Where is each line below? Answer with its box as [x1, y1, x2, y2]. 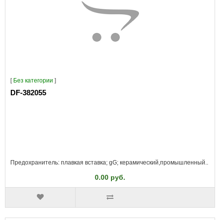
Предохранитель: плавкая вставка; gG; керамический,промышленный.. [10, 159, 208, 166]
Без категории [13, 77, 53, 84]
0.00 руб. [95, 173, 125, 181]
